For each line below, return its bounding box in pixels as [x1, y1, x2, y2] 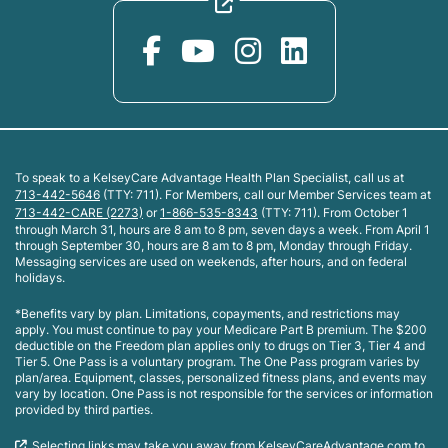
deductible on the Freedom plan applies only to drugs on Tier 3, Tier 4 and [15, 337, 425, 353]
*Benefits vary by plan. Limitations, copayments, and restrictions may [15, 305, 400, 321]
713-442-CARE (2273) [15, 204, 143, 220]
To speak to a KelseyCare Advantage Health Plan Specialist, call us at [15, 169, 404, 185]
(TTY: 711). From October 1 [258, 204, 408, 220]
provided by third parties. [15, 401, 153, 417]
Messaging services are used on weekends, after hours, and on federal [15, 253, 407, 269]
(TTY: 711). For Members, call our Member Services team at [100, 186, 431, 202]
